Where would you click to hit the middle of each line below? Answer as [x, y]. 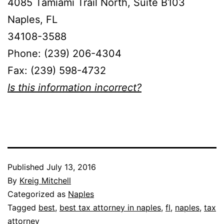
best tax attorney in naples [110, 207]
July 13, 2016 [71, 167]
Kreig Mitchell [45, 180]
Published [27, 167]
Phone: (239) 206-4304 [64, 53]
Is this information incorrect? [74, 87]
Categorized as [38, 194]
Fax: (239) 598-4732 [57, 70]
